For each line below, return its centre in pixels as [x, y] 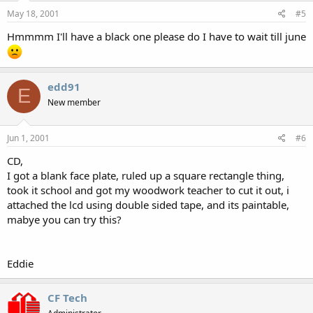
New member [74, 102]
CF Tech [67, 298]
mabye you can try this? [64, 219]
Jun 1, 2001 [28, 138]
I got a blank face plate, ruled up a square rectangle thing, [146, 175]
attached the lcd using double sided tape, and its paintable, [148, 205]
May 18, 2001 [33, 13]
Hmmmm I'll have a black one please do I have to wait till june [156, 36]
